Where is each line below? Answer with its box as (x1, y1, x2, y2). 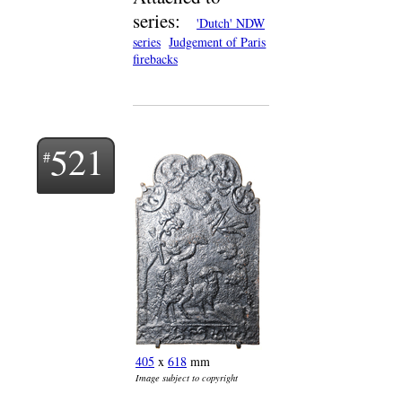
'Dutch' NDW (197, 14, 266, 31)
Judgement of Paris (169, 33, 267, 50)
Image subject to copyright (135, 371, 238, 384)
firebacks (133, 50, 178, 67)
